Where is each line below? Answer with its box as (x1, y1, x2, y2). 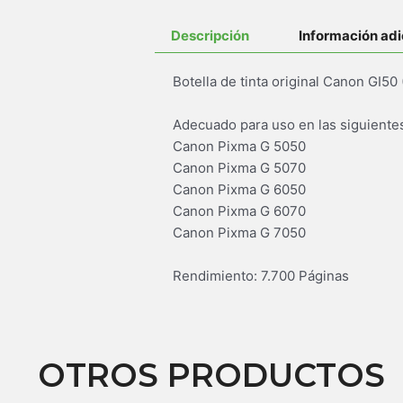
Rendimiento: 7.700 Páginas (173, 267, 349, 285)
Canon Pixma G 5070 (173, 159, 306, 177)
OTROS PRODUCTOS (38, 355, 385, 396)
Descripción (171, 27, 249, 45)
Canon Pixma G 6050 (173, 181, 306, 199)
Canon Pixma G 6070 (173, 202, 306, 220)
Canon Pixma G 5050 (173, 138, 306, 156)
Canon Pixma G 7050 (173, 224, 306, 242)
